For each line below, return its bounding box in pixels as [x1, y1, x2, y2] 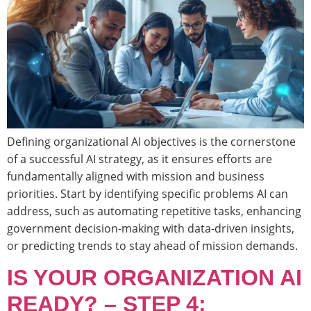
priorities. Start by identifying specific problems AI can [7, 185, 288, 201]
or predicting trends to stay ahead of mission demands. [7, 237, 298, 253]
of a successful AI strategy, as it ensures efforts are [7, 151, 272, 167]
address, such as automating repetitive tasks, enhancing [7, 203, 301, 219]
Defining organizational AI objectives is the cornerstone [7, 133, 296, 149]
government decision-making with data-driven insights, [7, 220, 294, 236]
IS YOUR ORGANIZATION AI [7, 265, 302, 291]
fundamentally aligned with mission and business [7, 168, 264, 184]
